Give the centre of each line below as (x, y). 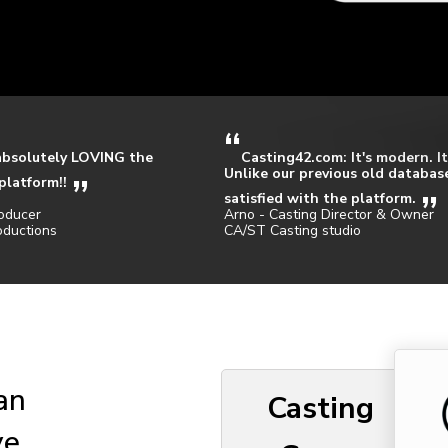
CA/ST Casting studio (292, 230)
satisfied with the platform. (320, 198)
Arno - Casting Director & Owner (329, 214)
